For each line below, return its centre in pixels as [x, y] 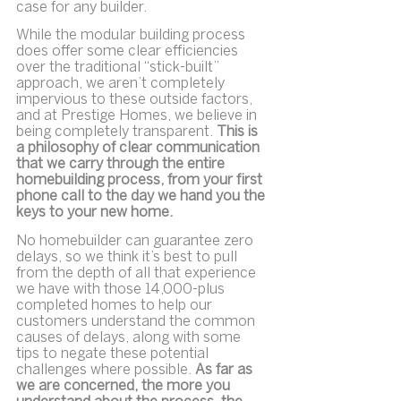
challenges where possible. [106, 370]
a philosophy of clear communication [140, 149]
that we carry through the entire [122, 165]
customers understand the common [137, 321]
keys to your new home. [94, 213]
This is [239, 132]
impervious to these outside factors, [136, 100]
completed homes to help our [116, 305]
